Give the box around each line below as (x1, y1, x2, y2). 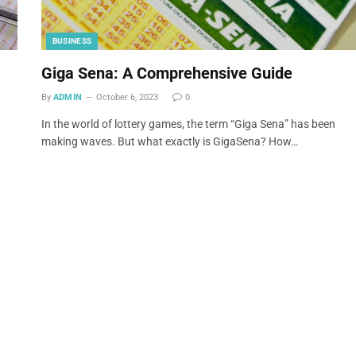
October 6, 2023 (95, 91, 158, 103)
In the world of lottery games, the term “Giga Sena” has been (41, 117, 335, 130)
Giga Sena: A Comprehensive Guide (41, 63, 292, 83)
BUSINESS (52, 36, 92, 45)
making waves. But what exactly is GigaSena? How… (41, 134, 298, 148)
